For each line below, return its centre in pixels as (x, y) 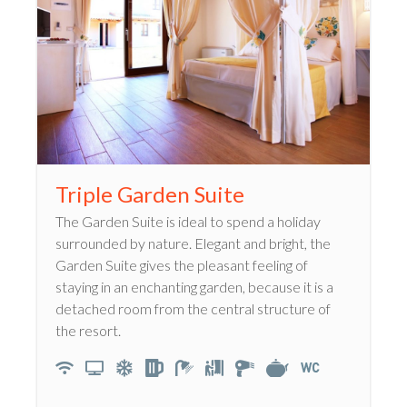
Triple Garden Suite (150, 194)
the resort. (88, 330)
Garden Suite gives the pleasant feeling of (182, 264)
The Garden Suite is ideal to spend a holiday (188, 221)
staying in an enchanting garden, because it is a (194, 286)
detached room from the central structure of (193, 308)
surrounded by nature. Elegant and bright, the (193, 243)
